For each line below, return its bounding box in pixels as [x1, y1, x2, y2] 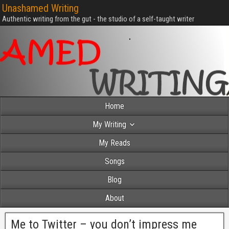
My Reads [99, 138, 130, 148]
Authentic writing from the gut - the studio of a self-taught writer [2, 14, 194, 24]
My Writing [93, 120, 126, 129]
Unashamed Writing [2, 2, 79, 14]
